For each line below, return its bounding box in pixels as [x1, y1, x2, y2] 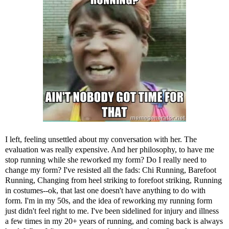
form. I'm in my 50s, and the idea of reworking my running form [5, 196, 212, 205]
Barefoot [188, 166, 216, 175]
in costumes [5, 186, 43, 195]
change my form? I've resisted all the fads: [5, 166, 142, 175]
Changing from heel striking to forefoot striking [37, 176, 190, 185]
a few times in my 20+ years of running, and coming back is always [5, 217, 223, 226]
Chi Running [142, 166, 184, 175]
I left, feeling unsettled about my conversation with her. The [5, 135, 197, 144]
